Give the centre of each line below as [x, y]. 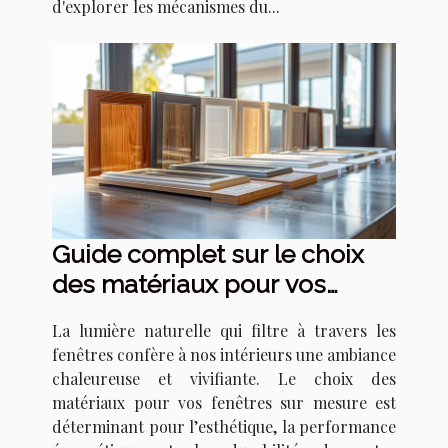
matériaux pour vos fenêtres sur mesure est [224, 403]
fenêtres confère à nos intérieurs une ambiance [224, 355]
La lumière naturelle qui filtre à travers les [224, 331]
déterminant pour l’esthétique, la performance [224, 427]
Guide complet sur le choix [208, 254]
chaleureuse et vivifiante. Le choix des [224, 379]
